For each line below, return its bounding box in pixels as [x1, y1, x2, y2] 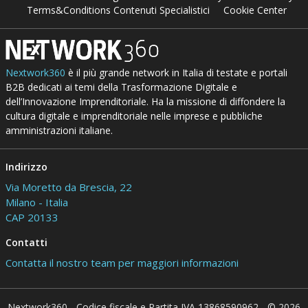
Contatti [5, 235, 47, 249]
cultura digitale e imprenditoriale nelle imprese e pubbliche [5, 109, 263, 122]
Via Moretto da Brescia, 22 [5, 179, 132, 194]
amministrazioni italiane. [5, 123, 113, 137]
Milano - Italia [5, 195, 68, 209]
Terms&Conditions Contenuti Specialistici [27, 3, 210, 16]
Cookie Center [223, 3, 287, 16]
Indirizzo [5, 159, 47, 173]
